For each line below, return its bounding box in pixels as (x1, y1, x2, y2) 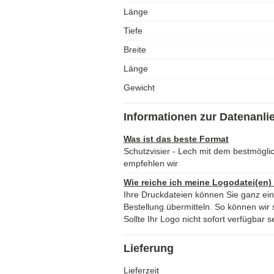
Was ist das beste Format (124, 134, 229, 144)
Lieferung (124, 242, 174, 254)
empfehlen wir (124, 158, 178, 168)
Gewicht (124, 83, 155, 92)
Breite (124, 45, 146, 54)
